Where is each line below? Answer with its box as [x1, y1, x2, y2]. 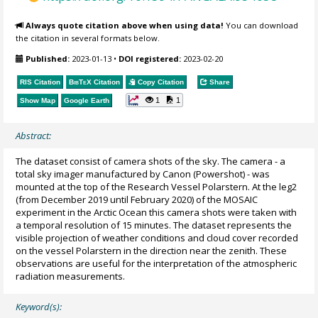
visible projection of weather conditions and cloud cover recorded [16, 231, 299, 244]
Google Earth [64, 97, 110, 105]
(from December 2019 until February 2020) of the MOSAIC [16, 192, 258, 206]
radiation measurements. [16, 269, 126, 283]
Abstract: [16, 128, 52, 142]
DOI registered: [119, 53, 182, 64]
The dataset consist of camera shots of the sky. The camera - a [16, 154, 286, 168]
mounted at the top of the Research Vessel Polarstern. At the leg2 [16, 180, 297, 193]
